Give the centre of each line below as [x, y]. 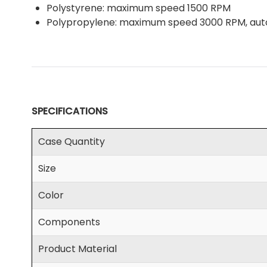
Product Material [77, 249]
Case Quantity [71, 142]
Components [69, 222]
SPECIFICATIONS [69, 111]
